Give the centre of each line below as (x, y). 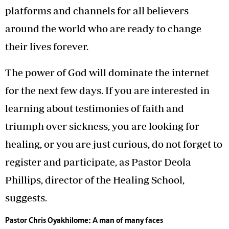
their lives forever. (47, 46)
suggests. (27, 197)
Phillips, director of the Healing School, (95, 179)
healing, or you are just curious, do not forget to (114, 144)
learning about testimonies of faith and (95, 108)
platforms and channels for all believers (97, 10)
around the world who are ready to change (103, 28)
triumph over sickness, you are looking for (102, 126)
